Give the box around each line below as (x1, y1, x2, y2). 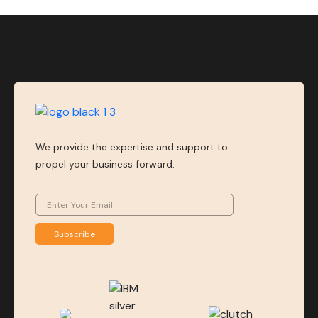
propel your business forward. (35, 158, 175, 170)
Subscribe (54, 228, 95, 240)
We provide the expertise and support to (35, 141, 228, 153)
